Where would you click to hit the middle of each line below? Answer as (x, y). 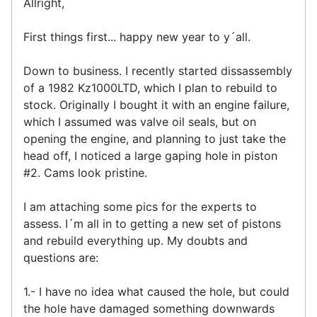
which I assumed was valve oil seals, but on (140, 121)
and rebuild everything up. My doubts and (136, 240)
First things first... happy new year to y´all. (137, 36)
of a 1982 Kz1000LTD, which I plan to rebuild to (150, 87)
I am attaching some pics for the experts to (140, 206)
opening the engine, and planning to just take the (155, 138)
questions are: (61, 257)
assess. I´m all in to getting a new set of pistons (152, 223)
